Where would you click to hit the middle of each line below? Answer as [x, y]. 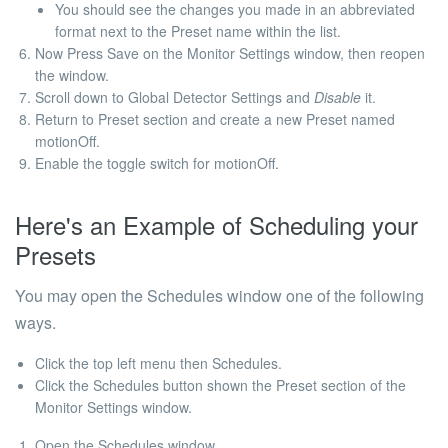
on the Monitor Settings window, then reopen [282, 53]
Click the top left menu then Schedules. [158, 363]
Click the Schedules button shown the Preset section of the [220, 385]
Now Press [71, 53]
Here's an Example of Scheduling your [216, 224]
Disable [337, 97]
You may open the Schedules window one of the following [219, 295]
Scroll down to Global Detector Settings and [174, 97]
